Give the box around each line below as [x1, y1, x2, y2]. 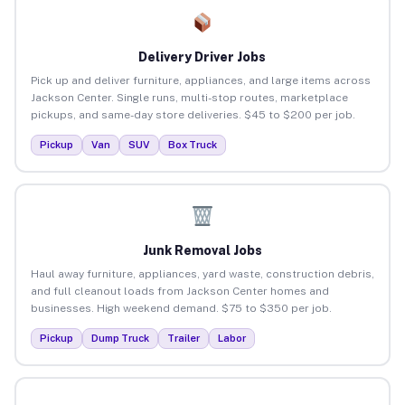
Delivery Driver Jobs [138, 49, 267, 64]
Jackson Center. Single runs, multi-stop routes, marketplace [30, 90, 348, 104]
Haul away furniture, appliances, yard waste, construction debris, [30, 267, 374, 280]
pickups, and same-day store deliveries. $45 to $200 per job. [30, 108, 355, 121]
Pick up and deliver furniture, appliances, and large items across [30, 73, 371, 87]
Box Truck [167, 138, 217, 150]
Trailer [166, 332, 200, 344]
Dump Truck [90, 332, 149, 344]
